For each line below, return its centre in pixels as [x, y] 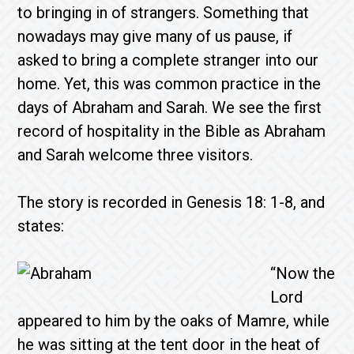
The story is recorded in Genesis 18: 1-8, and [171, 202]
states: [41, 226]
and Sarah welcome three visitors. [136, 155]
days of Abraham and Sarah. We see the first [170, 107]
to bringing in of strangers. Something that [164, 13]
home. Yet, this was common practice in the [169, 84]
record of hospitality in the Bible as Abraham [172, 131]
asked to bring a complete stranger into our [168, 60]
